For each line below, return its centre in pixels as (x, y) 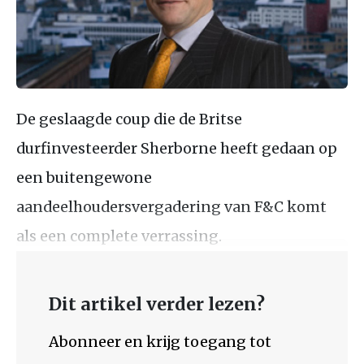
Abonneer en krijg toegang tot (160, 341)
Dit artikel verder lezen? (157, 304)
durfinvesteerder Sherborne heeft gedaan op (177, 148)
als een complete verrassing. (119, 236)
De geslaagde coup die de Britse (129, 119)
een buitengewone (84, 177)
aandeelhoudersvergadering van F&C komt (171, 206)
